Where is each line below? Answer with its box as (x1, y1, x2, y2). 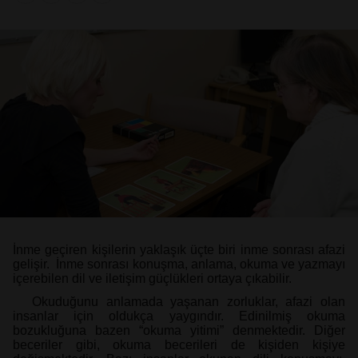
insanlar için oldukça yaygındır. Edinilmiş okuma (13, 308, 345, 323)
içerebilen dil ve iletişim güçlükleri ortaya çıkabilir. (13, 271, 292, 285)
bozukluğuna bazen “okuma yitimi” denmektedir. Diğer (13, 323, 345, 337)
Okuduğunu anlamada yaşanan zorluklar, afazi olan (32, 294, 345, 308)
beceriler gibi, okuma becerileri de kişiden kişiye (13, 337, 345, 352)
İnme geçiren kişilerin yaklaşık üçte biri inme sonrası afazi (13, 242, 345, 257)
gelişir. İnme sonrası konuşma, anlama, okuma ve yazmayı (13, 257, 345, 271)
